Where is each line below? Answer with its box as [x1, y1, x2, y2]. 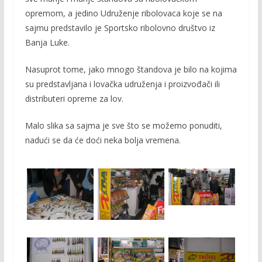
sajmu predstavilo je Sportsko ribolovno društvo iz [25, 22, 215, 33]
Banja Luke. [25, 37, 70, 48]
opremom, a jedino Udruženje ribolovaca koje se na [25, 8, 222, 19]
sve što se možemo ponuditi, [109, 120, 222, 131]
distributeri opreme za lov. [25, 93, 123, 104]
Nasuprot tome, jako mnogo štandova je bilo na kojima [25, 64, 237, 75]
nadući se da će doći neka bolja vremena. [25, 135, 181, 146]
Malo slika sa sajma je [25, 120, 109, 131]
